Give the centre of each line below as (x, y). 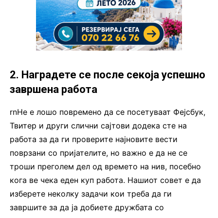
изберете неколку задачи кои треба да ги (91, 193)
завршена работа (54, 89)
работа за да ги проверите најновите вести (94, 139)
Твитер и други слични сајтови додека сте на (98, 125)
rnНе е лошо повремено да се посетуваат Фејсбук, (108, 112)
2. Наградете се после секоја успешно (108, 74)
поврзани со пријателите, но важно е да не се (99, 153)
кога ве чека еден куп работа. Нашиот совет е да (105, 180)
